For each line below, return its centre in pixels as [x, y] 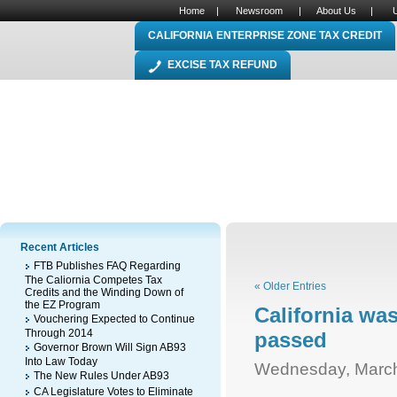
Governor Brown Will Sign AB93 [110, 347]
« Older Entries [291, 286]
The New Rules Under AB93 [101, 376]
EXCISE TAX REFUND [222, 65]
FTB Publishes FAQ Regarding [107, 266]
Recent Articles [60, 247]
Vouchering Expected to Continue [114, 319]
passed [291, 340]
